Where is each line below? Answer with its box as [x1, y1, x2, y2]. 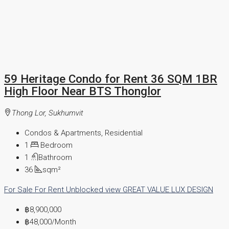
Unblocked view [66, 185, 123, 194]
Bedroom [38, 140, 73, 150]
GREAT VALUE [123, 185, 171, 194]
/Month [52, 217, 76, 226]
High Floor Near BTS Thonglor [4, 84, 161, 98]
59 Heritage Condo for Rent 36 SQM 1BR [4, 72, 217, 85]
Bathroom [38, 152, 72, 162]
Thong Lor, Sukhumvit [12, 108, 83, 118]
